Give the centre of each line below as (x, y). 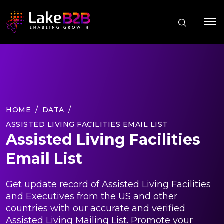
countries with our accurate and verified (96, 208)
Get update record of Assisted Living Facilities (108, 184)
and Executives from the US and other (92, 196)
